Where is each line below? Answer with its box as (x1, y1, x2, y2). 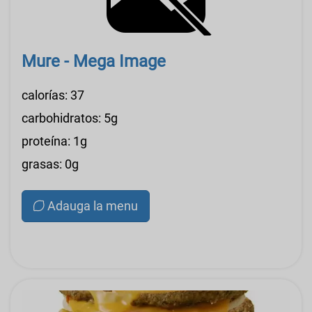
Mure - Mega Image (22, 51, 166, 71)
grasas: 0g (22, 156, 79, 171)
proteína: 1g (22, 133, 87, 148)
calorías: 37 (22, 87, 84, 102)
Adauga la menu (47, 198, 138, 213)
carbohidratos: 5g (22, 110, 118, 125)
